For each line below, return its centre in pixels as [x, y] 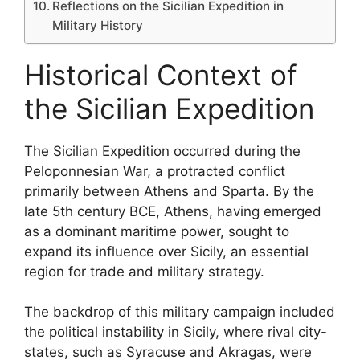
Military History [98, 25]
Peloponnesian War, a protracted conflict [155, 171]
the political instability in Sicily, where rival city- [176, 332]
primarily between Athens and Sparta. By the [169, 191]
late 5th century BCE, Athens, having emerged [173, 211]
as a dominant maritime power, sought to [157, 231]
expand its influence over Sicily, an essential [166, 251]
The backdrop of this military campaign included [180, 312]
